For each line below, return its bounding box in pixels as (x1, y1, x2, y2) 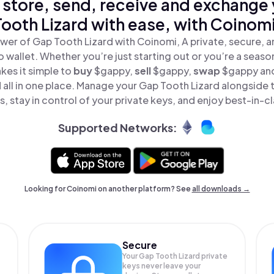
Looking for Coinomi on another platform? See (24, 184, 192, 193)
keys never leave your (122, 261, 201, 270)
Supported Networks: (57, 120, 177, 135)
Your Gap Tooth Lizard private (122, 251, 228, 261)
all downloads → (191, 184, 250, 193)
